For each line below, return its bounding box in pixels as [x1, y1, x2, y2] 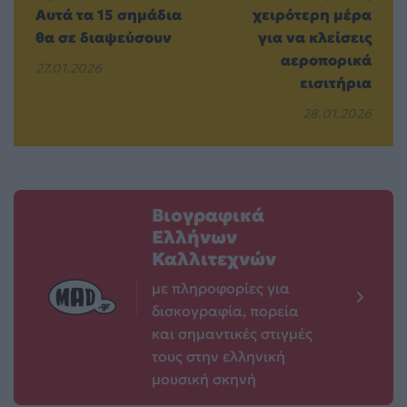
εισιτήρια [300, 73, 372, 92]
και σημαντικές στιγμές [152, 323, 313, 342]
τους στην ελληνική [152, 346, 285, 365]
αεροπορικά [281, 50, 372, 69]
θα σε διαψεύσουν [35, 27, 172, 46]
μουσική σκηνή [152, 369, 256, 388]
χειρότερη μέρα [253, 5, 372, 24]
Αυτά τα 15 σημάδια [35, 5, 182, 24]
